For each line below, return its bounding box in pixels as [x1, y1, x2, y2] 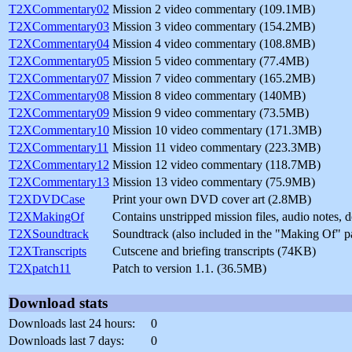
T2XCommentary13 [9, 175, 109, 189]
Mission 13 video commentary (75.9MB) [112, 175, 315, 189]
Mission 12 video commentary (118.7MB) [112, 158, 321, 172]
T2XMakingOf [9, 210, 84, 224]
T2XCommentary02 [9, 2, 109, 16]
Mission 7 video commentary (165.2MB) [112, 71, 315, 86]
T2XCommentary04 [9, 37, 109, 51]
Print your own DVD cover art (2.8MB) [112, 192, 311, 207]
